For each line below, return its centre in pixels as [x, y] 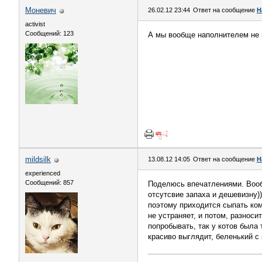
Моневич [41, 10]
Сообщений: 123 [49, 33]
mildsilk [38, 159]
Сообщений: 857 [49, 182]
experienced [43, 173]
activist [35, 24]
